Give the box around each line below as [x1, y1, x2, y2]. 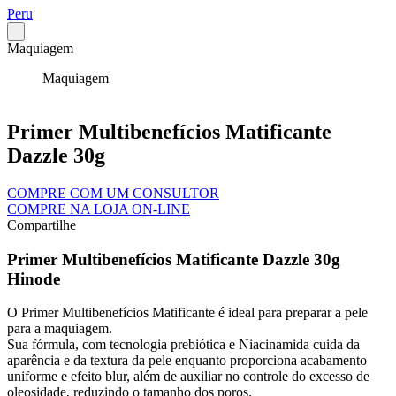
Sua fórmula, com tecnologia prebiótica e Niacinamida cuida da [7, 337, 360, 353]
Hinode [7, 269, 60, 288]
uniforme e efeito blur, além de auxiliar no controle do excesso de [7, 369, 369, 385]
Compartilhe [7, 217, 76, 232]
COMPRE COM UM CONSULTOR [7, 185, 219, 201]
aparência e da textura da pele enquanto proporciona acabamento [7, 353, 367, 369]
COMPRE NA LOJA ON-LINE [7, 201, 190, 217]
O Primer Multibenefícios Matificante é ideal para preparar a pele [7, 305, 368, 321]
